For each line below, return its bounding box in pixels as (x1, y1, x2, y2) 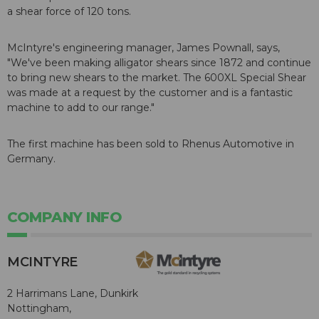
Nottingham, (7, 301, 71, 315)
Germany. (7, 152, 56, 166)
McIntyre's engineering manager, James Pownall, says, (7, 41, 280, 55)
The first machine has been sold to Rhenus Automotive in (7, 137, 294, 151)
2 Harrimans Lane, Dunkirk (7, 286, 138, 300)
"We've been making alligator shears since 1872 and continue (7, 56, 311, 70)
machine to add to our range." (7, 101, 155, 115)
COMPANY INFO (7, 209, 122, 226)
